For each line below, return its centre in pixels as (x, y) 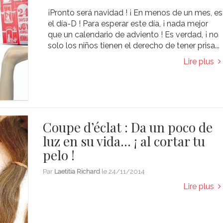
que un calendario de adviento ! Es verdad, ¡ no (133, 34)
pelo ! (59, 155)
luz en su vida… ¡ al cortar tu (124, 141)
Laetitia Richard (77, 172)
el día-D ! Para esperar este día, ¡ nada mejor (128, 23)
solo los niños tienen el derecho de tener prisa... (134, 45)
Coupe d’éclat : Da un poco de (128, 127)
